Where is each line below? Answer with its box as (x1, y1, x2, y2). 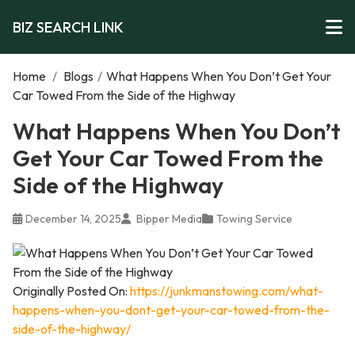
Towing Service (216, 212, 292, 226)
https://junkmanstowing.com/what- (130, 283, 323, 299)
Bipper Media (134, 212, 202, 226)
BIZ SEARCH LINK (13, 17, 124, 36)
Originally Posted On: (13, 283, 130, 299)
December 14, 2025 (25, 212, 121, 226)
